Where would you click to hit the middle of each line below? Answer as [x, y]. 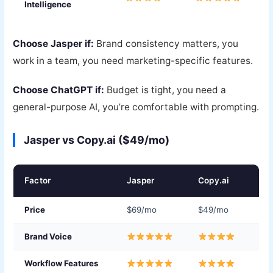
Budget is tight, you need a [165, 90]
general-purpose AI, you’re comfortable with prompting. [136, 107]
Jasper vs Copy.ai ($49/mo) [97, 140]
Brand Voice [48, 237]
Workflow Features [62, 264]
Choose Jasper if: [54, 43]
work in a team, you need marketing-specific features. [133, 60]
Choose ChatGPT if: [59, 90]
